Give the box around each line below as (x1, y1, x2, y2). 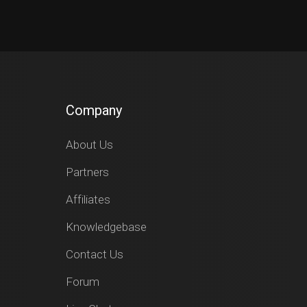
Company (65, 102, 122, 119)
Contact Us (65, 247, 123, 261)
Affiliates (65, 193, 110, 206)
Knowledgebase (65, 220, 147, 234)
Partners (65, 165, 109, 179)
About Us (65, 138, 113, 151)
